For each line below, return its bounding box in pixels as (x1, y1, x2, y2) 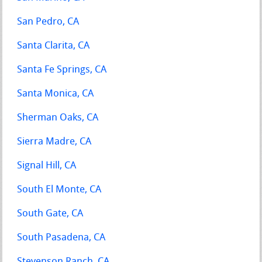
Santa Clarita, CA (17, 40, 90, 51)
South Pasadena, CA (17, 232, 106, 243)
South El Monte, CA (17, 184, 102, 195)
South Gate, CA (17, 208, 84, 219)
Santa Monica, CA (17, 88, 94, 99)
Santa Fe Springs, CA (17, 64, 107, 75)
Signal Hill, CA (17, 160, 77, 171)
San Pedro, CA (17, 16, 80, 27)
